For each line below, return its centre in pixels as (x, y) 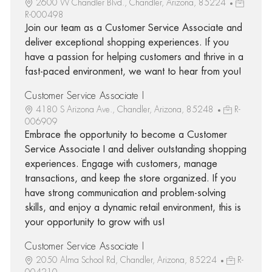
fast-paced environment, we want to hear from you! (133, 71)
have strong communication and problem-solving (125, 193)
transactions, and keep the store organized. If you (130, 178)
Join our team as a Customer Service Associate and (133, 28)
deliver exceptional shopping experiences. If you (127, 42)
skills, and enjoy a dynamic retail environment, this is (133, 207)
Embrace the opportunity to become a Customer (126, 134)
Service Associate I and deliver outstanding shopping (135, 149)
